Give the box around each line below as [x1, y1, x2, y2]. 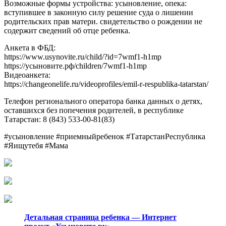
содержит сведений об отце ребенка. [4, 26, 130, 35]
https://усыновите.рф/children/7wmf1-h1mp [4, 61, 147, 70]
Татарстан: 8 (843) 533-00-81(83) [4, 115, 115, 124]
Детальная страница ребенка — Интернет [24, 212, 177, 221]
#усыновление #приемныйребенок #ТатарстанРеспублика [4, 132, 205, 141]
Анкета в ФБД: [4, 43, 55, 52]
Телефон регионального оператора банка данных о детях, [4, 96, 202, 105]
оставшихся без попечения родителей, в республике [4, 105, 184, 115]
